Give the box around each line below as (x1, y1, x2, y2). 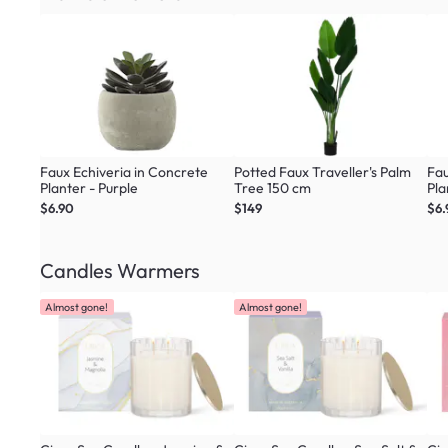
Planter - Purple (40, 178, 138, 197)
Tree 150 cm (233, 178, 311, 197)
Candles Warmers (40, 257, 200, 283)
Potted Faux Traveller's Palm (233, 162, 411, 181)
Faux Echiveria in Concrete (40, 162, 208, 181)
